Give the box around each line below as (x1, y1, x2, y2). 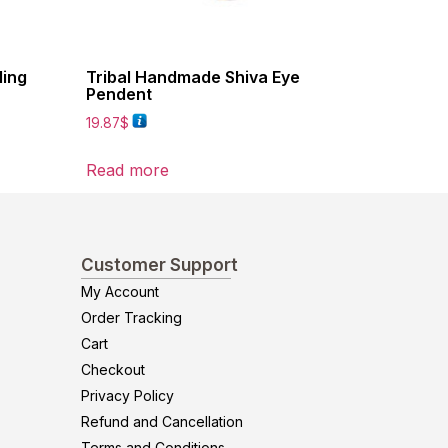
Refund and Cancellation (81, 413, 243, 431)
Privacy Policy (81, 387, 174, 405)
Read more (86, 160, 169, 181)
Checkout (81, 361, 145, 379)
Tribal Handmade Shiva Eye (86, 66, 300, 87)
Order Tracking (81, 309, 182, 327)
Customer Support (81, 255, 238, 276)
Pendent (86, 83, 152, 104)
